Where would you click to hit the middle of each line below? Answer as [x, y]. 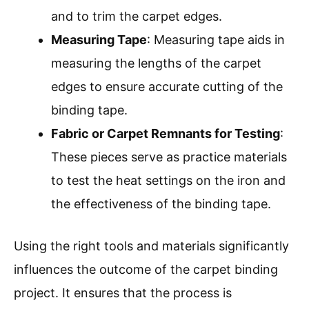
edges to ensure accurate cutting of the [167, 87]
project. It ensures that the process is [123, 293]
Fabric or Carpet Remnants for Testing [166, 134]
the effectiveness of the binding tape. [161, 204]
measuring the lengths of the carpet [156, 63]
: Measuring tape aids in [216, 40]
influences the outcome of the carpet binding [146, 270]
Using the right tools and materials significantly [151, 246]
